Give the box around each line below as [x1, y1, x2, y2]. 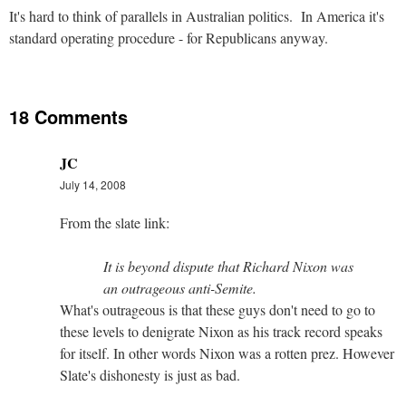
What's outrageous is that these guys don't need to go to [60, 299, 375, 319]
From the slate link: [60, 212, 169, 232]
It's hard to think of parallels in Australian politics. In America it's [9, 5, 384, 25]
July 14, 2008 [60, 176, 126, 192]
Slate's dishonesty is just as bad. [60, 364, 240, 384]
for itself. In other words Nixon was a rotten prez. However [60, 343, 394, 362]
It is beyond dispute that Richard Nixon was [103, 256, 353, 275]
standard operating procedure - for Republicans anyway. [9, 27, 328, 47]
